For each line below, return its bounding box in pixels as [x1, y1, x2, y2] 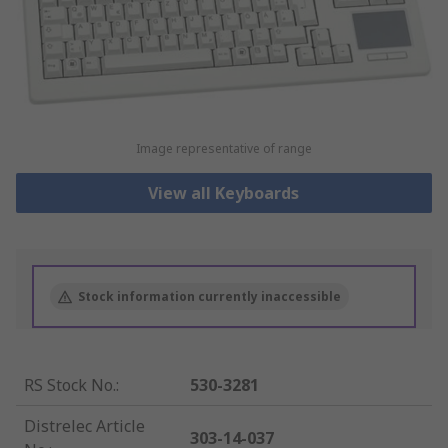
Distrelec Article [24, 415, 145, 438]
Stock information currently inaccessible [78, 288, 341, 306]
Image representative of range [135, 140, 312, 158]
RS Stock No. [24, 374, 116, 397]
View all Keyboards [148, 182, 300, 205]
